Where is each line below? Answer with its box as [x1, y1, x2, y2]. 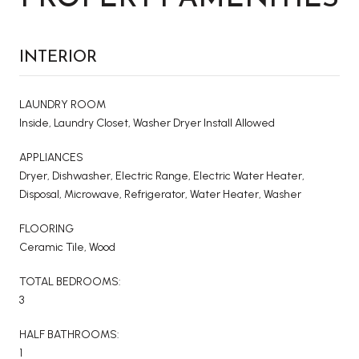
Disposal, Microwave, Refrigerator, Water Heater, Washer [19, 187, 301, 201]
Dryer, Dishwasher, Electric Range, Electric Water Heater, [19, 168, 305, 183]
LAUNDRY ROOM [19, 97, 106, 111]
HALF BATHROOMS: [19, 327, 119, 341]
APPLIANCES [19, 150, 83, 164]
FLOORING [19, 221, 74, 236]
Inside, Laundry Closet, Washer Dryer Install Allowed [19, 115, 275, 130]
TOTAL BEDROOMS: [19, 274, 121, 288]
